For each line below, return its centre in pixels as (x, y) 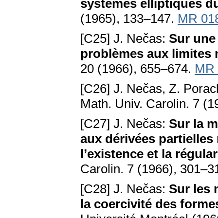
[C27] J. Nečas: (125, 124)
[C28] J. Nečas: (125, 189)
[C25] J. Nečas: (125, 39)
